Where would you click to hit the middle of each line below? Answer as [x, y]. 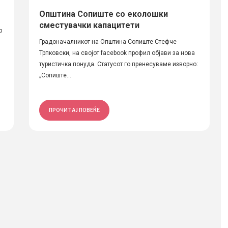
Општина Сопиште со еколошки [103, 14]
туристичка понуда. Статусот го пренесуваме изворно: [118, 64]
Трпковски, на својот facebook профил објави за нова [117, 53]
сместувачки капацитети [89, 25]
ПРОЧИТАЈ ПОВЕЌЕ [74, 110]
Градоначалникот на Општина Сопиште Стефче [108, 42]
